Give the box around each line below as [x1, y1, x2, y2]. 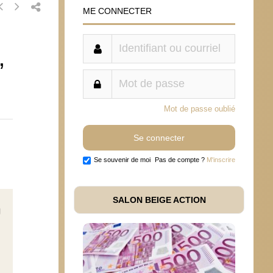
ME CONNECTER [83, 5, 152, 16]
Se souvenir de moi [94, 155, 151, 163]
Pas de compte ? [155, 155, 207, 163]
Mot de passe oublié [164, 104, 235, 113]
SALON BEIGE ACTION [112, 194, 206, 205]
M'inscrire [207, 155, 235, 163]
